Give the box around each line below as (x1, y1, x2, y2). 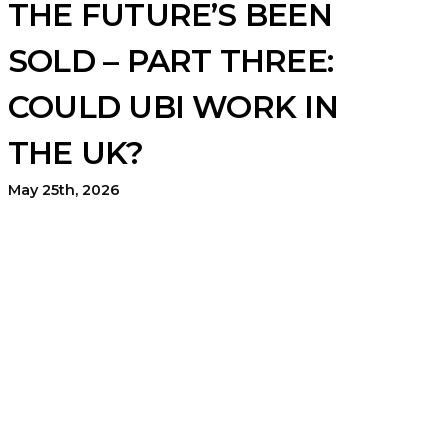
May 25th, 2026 (8, 181, 120, 199)
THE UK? (8, 134, 144, 172)
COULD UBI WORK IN (8, 88, 338, 126)
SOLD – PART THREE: (8, 42, 333, 80)
